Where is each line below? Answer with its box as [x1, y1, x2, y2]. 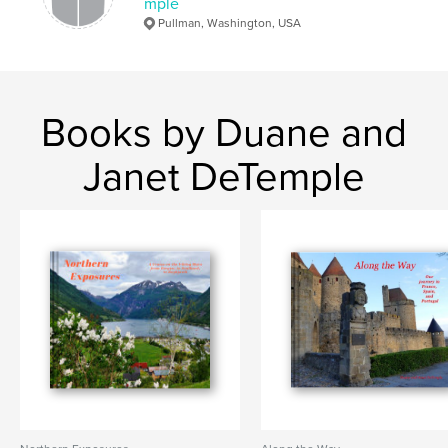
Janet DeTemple [83, 152, 365, 201]
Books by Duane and [41, 108, 407, 157]
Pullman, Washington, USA [158, 15, 302, 30]
